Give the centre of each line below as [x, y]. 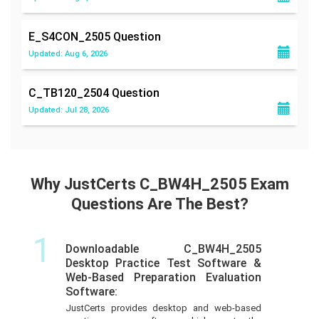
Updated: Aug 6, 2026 [68, 53]
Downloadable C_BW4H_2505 [163, 249]
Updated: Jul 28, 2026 [69, 110]
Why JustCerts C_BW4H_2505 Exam [159, 184]
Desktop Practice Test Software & [163, 263]
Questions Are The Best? [159, 204]
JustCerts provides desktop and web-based [163, 308]
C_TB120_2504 [70, 93]
